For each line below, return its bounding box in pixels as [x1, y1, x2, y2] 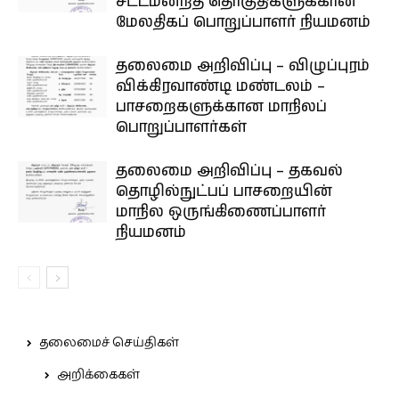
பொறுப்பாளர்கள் [116, 117, 247, 138]
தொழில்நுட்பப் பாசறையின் [116, 181, 332, 202]
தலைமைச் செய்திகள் [39, 333, 179, 353]
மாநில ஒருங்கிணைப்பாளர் [116, 201, 326, 223]
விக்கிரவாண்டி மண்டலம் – [116, 76, 325, 97]
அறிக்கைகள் [57, 365, 140, 385]
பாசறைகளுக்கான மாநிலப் [116, 96, 327, 118]
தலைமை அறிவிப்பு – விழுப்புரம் [116, 55, 370, 77]
